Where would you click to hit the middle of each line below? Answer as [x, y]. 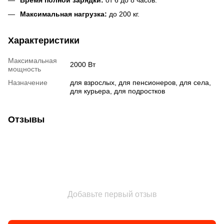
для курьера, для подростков [117, 91]
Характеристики [44, 41]
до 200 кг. [123, 14]
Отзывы [26, 120]
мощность [24, 69]
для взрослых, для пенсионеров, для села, [140, 83]
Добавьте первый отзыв [112, 194]
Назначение [28, 83]
